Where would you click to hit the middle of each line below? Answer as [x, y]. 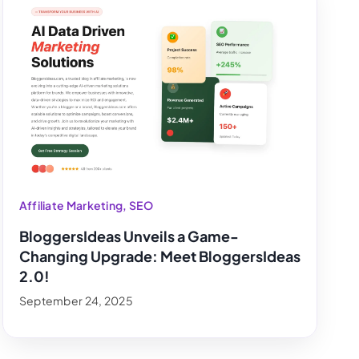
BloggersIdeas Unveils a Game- [129, 236]
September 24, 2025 [76, 300]
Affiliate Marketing [71, 205]
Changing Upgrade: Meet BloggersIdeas [159, 256]
